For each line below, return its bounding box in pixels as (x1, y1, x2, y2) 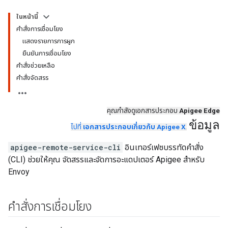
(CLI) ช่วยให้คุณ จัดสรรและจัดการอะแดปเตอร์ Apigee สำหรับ (8, 155, 205, 164)
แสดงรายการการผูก (22, 37, 75, 45)
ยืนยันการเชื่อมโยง (22, 49, 71, 57)
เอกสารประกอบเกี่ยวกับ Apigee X (83, 123, 185, 131)
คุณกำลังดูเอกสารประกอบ (107, 107, 179, 115)
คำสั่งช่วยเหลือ (16, 62, 55, 69)
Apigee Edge (179, 107, 220, 115)
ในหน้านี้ (16, 13, 38, 20)
